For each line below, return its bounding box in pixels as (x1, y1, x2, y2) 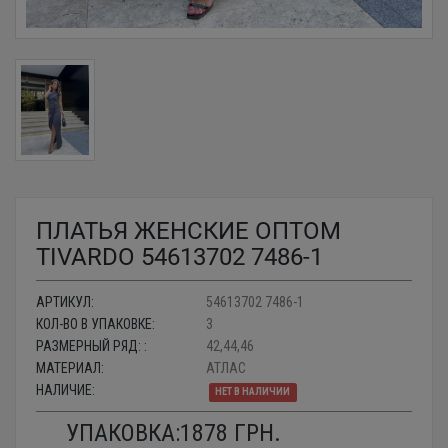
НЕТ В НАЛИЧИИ (215, 385, 291, 399)
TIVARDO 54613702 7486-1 (36, 243, 323, 272)
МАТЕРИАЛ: (36, 360, 104, 377)
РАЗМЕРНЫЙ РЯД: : (36, 338, 147, 355)
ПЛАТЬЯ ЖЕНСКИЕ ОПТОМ (36, 217, 341, 246)
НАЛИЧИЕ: (36, 382, 95, 399)
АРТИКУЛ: (36, 294, 94, 311)
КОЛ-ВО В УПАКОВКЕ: (36, 316, 155, 333)
